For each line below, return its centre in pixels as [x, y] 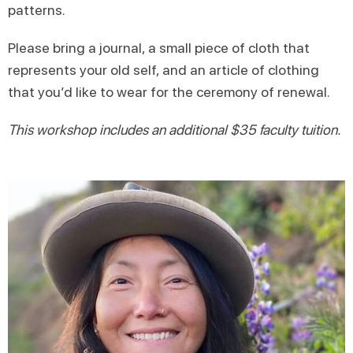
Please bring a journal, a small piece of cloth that [159, 48]
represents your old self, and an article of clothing [163, 70]
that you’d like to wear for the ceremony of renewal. [169, 92]
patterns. [37, 10]
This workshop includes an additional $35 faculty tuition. [175, 130]
